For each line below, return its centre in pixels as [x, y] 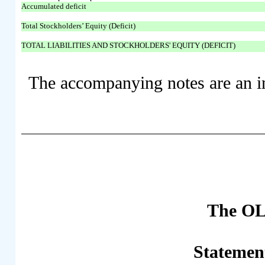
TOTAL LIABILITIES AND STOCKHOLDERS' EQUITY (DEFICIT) [129, 46]
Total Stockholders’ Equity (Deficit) [79, 26]
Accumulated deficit [54, 7]
